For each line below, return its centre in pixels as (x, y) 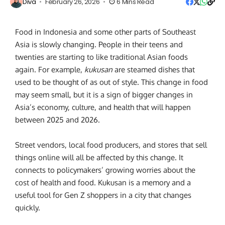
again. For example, (50, 70)
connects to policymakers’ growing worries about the (105, 170)
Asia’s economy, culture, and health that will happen (103, 107)
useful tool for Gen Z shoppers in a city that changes (103, 195)
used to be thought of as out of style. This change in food (111, 82)
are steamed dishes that (155, 70)
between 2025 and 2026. (58, 120)
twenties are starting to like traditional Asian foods (101, 57)
